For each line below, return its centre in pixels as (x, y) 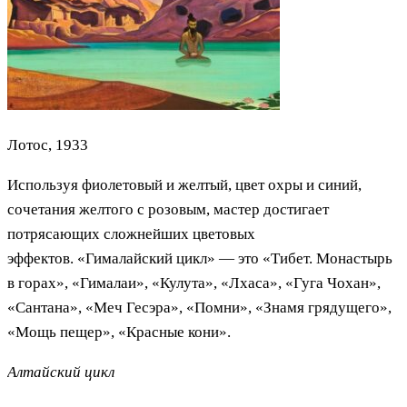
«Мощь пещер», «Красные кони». (119, 332)
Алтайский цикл (61, 372)
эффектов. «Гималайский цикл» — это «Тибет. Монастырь (200, 258)
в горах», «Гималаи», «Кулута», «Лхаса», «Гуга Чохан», (194, 283)
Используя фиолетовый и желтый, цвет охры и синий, (184, 184)
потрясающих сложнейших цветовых (131, 233)
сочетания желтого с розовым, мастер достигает (168, 209)
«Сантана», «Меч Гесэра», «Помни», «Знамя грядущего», (199, 307)
